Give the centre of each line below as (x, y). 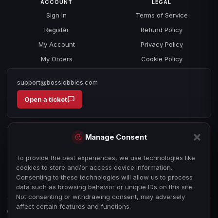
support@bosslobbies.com (57, 82)
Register (56, 30)
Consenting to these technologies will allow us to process (104, 177)
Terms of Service (162, 15)
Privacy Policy (162, 45)
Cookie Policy (162, 59)
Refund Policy (162, 30)
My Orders (56, 59)
